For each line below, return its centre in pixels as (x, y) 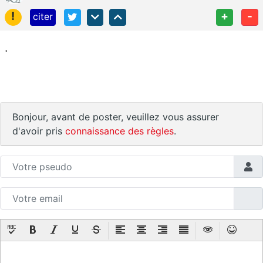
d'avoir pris (39, 131)
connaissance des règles (119, 131)
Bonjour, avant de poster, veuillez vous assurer (116, 117)
